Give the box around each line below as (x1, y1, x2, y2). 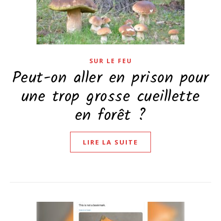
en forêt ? (74, 103, 147, 128)
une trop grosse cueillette (21, 84, 200, 110)
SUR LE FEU (89, 57, 132, 65)
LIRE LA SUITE (83, 138, 138, 147)
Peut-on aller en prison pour (12, 66, 209, 91)
